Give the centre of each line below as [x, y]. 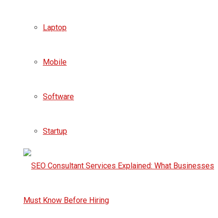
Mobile [55, 62]
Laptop [55, 27]
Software [58, 96]
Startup [55, 131]
